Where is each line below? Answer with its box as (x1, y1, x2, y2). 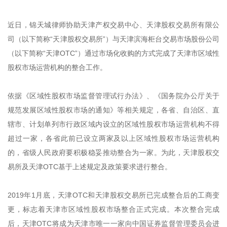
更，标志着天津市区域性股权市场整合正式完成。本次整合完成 (8, 205, 219, 213)
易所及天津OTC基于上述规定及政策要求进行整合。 (8, 163, 172, 171)
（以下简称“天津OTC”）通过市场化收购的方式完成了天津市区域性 (8, 49, 219, 57)
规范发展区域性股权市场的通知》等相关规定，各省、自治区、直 (8, 106, 219, 114)
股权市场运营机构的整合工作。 (8, 63, 107, 71)
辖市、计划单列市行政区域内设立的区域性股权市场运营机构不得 (8, 120, 219, 128)
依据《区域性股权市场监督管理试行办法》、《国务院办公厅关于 (8, 92, 219, 100)
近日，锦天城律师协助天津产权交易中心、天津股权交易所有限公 (8, 21, 219, 29)
